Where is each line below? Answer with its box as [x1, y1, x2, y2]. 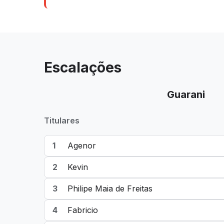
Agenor [67, 140, 96, 150]
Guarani [167, 88, 205, 100]
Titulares [44, 115, 79, 125]
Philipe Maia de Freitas [67, 183, 152, 193]
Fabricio [67, 205, 98, 215]
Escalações [44, 59, 121, 76]
